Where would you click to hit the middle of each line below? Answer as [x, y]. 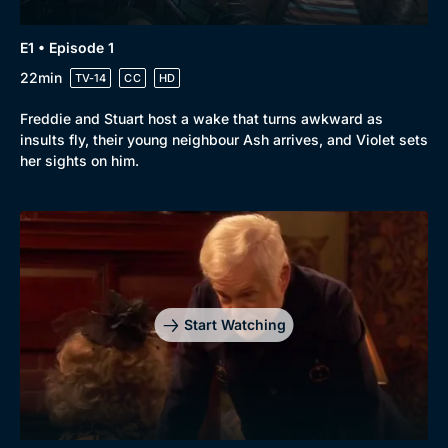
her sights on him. [79, 160]
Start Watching [234, 325]
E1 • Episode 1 [67, 47]
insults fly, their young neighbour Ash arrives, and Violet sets [224, 139]
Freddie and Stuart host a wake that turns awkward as [201, 118]
